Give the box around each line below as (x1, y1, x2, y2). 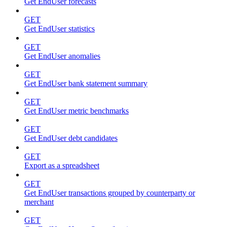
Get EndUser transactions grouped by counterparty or (24, 188, 195, 197)
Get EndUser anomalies (24, 51, 100, 60)
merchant (24, 197, 54, 206)
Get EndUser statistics (24, 24, 95, 33)
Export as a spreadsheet (24, 161, 99, 170)
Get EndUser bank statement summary (24, 79, 147, 88)
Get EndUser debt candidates (24, 133, 118, 142)
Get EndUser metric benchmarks (24, 106, 129, 115)
